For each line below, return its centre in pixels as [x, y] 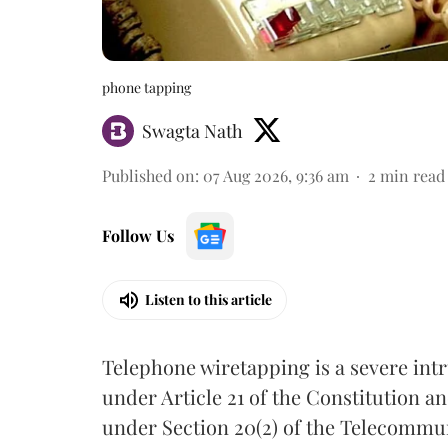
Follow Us [138, 235]
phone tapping [146, 87]
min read [412, 175]
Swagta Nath [192, 130]
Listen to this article [208, 299]
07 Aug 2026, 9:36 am [276, 175]
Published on [148, 175]
